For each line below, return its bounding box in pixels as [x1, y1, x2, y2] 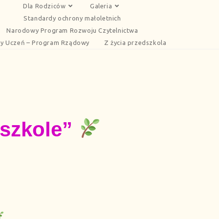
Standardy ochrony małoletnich [23, 15, 121, 22]
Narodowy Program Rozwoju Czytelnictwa [6, 27, 138, 34]
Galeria [90, 2, 112, 9]
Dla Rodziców [23, 2, 66, 9]
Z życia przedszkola [104, 39, 167, 46]
